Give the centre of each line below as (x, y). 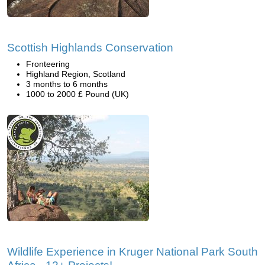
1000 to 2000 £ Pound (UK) (77, 94)
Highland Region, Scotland (76, 74)
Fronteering (48, 64)
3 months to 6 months (67, 84)
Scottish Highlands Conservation (90, 48)
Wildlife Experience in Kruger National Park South (132, 252)
